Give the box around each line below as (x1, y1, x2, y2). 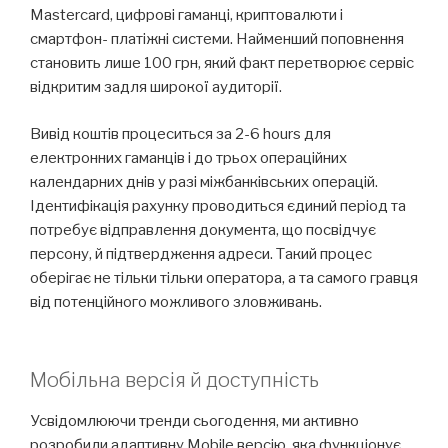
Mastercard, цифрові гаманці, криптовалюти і (30, 6, 343, 25)
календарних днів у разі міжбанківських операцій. (30, 172, 378, 191)
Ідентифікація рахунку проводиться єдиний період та (30, 196, 406, 215)
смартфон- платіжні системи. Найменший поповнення (30, 30, 404, 49)
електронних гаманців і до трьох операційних (30, 148, 347, 167)
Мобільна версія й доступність (30, 368, 319, 393)
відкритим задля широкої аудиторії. (30, 78, 282, 97)
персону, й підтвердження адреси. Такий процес (30, 244, 372, 263)
